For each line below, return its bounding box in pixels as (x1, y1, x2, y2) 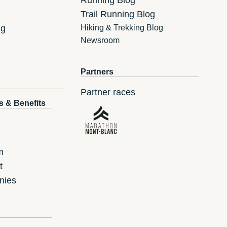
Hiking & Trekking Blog (81, 23, 164, 32)
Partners (81, 67, 114, 76)
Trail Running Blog (81, 9, 156, 19)
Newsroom (81, 35, 120, 45)
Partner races (81, 87, 136, 97)
